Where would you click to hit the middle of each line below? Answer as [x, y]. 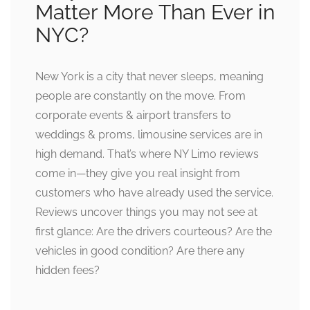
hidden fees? [67, 271]
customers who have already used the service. [154, 193]
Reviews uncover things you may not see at [146, 212]
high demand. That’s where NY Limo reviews [147, 154]
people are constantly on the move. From [140, 96]
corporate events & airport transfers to [133, 116]
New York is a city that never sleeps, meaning [149, 77]
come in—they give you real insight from [138, 174]
